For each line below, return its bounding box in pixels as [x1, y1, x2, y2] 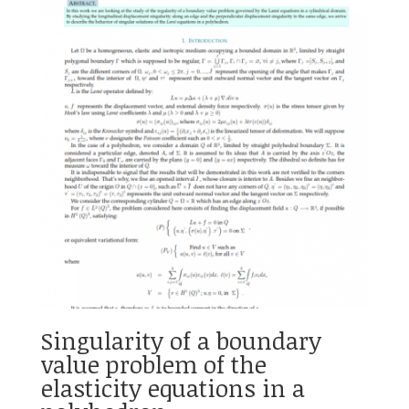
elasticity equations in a [40, 371, 305, 404]
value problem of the [40, 347, 267, 381]
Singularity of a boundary [40, 323, 321, 357]
